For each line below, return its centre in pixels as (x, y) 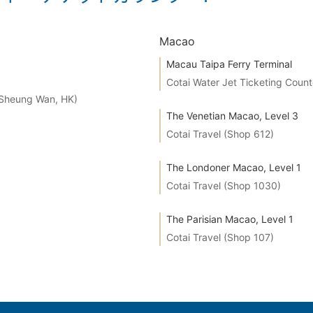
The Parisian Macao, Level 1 (230, 219)
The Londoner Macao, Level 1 (234, 167)
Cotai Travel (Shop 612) (220, 134)
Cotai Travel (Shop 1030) (224, 185)
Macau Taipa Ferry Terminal (229, 64)
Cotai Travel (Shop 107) (220, 237)
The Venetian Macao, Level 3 (232, 116)
